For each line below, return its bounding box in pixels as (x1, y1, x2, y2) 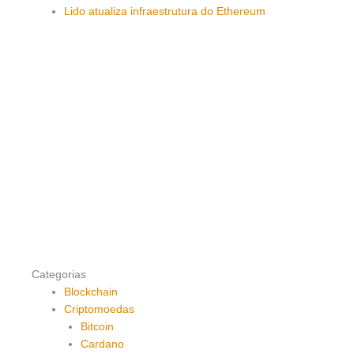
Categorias (32, 268, 86, 281)
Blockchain (64, 285, 119, 298)
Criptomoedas (64, 303, 135, 315)
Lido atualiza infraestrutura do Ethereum (64, 6, 266, 18)
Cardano (80, 337, 124, 350)
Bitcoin (80, 320, 114, 333)
